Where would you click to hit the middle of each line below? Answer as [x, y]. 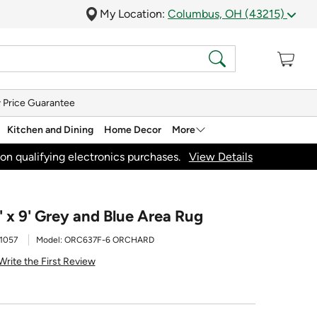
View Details [220, 156]
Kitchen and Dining [50, 129]
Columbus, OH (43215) [227, 14]
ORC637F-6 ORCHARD [109, 240]
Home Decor [133, 129]
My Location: [134, 14]
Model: [50, 240]
